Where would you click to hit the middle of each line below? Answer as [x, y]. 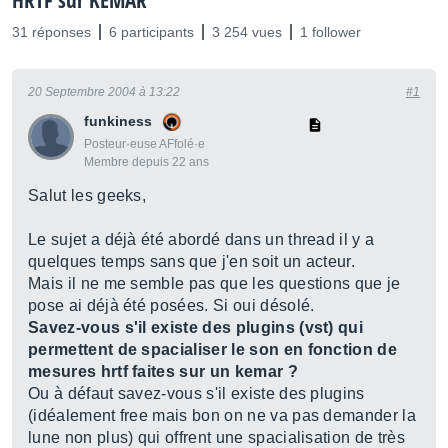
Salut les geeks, [87, 195]
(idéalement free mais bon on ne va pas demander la [222, 415]
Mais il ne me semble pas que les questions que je [214, 283]
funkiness [118, 121]
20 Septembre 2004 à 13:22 [104, 92]
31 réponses [51, 32]
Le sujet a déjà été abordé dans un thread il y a [201, 239]
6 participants [151, 32]
